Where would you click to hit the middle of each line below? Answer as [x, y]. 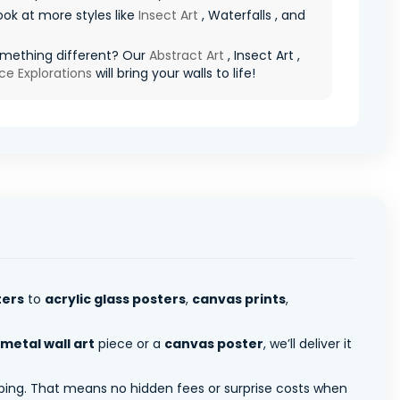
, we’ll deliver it [308, 343]
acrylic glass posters [115, 299]
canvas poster [214, 343]
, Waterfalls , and [252, 15]
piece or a [129, 343]
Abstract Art [187, 55]
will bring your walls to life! [174, 73]
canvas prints [239, 299]
